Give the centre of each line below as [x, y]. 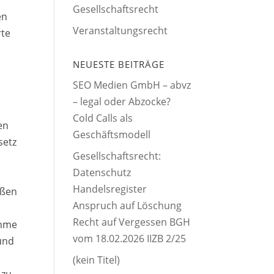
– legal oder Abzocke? [122, 102]
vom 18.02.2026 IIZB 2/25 [130, 239]
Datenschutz [102, 173]
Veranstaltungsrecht [120, 31]
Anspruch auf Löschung [128, 206]
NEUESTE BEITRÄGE [119, 65]
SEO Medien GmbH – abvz [132, 85]
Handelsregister [110, 189]
